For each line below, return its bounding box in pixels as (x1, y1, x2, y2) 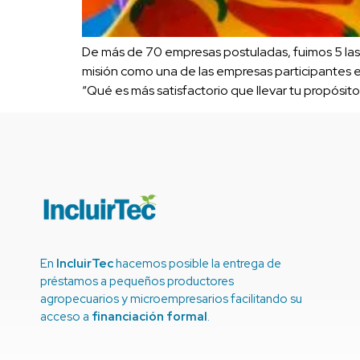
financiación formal (92, 308, 207, 325)
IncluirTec (56, 255, 113, 272)
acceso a (40, 308, 92, 325)
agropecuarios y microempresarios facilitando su (40, 290, 302, 307)
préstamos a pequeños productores (40, 272, 234, 289)
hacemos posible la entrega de (113, 255, 281, 272)
